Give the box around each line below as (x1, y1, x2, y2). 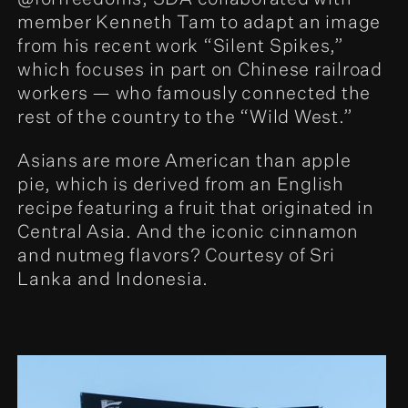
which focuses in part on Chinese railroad (17, 61, 382, 79)
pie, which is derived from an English (17, 176, 344, 194)
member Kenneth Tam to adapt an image (17, 14, 381, 32)
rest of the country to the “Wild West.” (17, 108, 353, 127)
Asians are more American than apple (17, 152, 352, 170)
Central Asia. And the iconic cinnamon (17, 223, 359, 241)
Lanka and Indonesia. (17, 270, 209, 289)
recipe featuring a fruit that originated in (17, 199, 374, 218)
